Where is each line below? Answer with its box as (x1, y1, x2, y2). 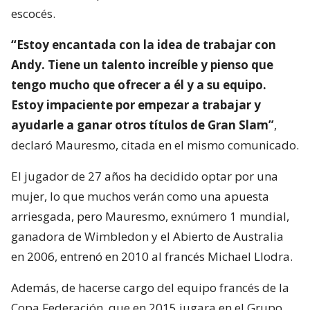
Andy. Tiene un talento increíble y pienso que (11, 56, 273, 73)
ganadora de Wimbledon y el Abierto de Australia (11, 228, 284, 244)
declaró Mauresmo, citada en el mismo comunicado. (11, 136, 299, 153)
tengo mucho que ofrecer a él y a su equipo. (11, 76, 266, 93)
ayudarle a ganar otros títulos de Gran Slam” (11, 116, 274, 133)
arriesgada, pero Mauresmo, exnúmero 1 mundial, (11, 208, 289, 224)
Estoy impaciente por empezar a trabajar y (11, 96, 261, 113)
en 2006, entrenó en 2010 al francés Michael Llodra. (11, 248, 293, 264)
